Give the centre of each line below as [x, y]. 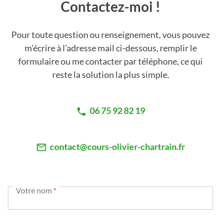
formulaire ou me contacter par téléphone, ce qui [110, 61]
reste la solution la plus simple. [110, 75]
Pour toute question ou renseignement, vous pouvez [110, 35]
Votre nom [35, 190]
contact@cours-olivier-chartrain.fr [117, 146]
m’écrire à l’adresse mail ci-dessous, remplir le [110, 48]
